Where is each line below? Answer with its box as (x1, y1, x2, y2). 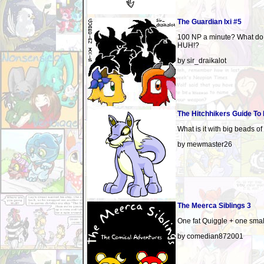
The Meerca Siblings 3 (177, 202, 251, 210)
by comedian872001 (177, 232, 243, 240)
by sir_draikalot (177, 57, 226, 65)
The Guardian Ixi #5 (177, 18, 242, 26)
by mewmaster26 (177, 140, 232, 148)
